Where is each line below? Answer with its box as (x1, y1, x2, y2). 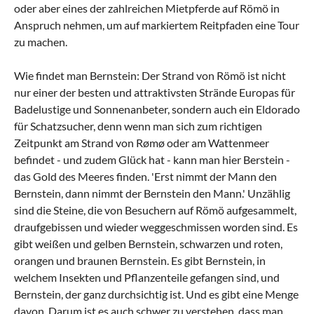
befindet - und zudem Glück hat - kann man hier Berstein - (14, 152, 290, 166)
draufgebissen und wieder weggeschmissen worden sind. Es (14, 219, 298, 233)
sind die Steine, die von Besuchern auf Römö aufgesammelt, (14, 203, 296, 217)
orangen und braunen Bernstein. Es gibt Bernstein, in (14, 253, 266, 267)
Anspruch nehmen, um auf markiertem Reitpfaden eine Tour (14, 18, 299, 32)
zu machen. (14, 34, 67, 48)
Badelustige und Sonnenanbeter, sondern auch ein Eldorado (14, 102, 300, 116)
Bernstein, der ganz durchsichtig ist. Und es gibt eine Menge (14, 287, 299, 301)
